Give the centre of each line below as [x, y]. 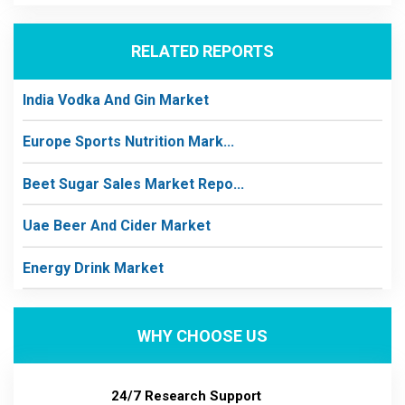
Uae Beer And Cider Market [117, 226]
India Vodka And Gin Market [116, 99]
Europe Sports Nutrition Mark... [128, 141]
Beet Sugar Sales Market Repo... [133, 184]
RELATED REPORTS [202, 51]
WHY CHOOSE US [202, 335]
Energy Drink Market [93, 268]
